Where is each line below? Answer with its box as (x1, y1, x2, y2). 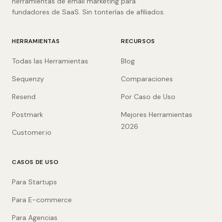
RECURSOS (121, 37, 155, 45)
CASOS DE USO (12, 158, 59, 166)
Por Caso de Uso (121, 92, 175, 101)
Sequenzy (12, 74, 44, 83)
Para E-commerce (12, 195, 72, 204)
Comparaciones (121, 74, 173, 83)
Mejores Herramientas (121, 110, 192, 119)
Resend (12, 92, 36, 101)
